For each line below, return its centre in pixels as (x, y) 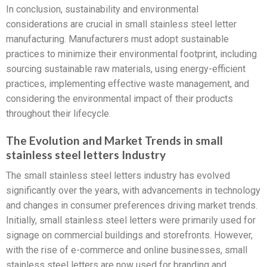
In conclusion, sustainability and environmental (102, 10)
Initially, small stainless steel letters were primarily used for (131, 220)
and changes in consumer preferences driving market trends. (132, 205)
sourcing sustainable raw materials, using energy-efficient (126, 69)
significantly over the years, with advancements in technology (133, 190)
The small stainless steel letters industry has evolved (118, 175)
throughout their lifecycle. (58, 114)
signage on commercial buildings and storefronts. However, (129, 235)
